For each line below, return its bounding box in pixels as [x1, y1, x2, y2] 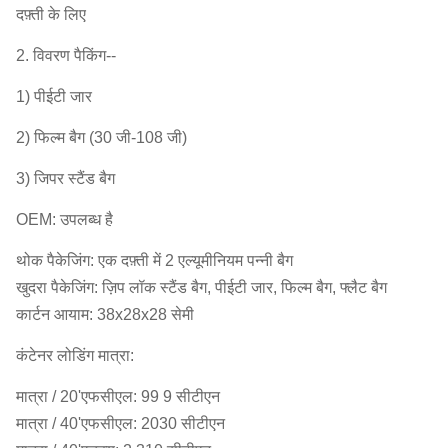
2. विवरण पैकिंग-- [16, 47, 116, 64]
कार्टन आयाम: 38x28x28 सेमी [16, 306, 194, 323]
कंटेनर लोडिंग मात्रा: [16, 347, 134, 364]
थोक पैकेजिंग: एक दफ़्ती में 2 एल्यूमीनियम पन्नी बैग [16, 252, 293, 269]
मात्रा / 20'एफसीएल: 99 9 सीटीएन [16, 388, 220, 405]
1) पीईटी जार [16, 88, 92, 105]
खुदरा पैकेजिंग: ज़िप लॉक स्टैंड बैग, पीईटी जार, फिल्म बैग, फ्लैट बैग [16, 279, 387, 296]
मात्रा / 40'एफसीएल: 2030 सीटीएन [16, 415, 225, 432]
